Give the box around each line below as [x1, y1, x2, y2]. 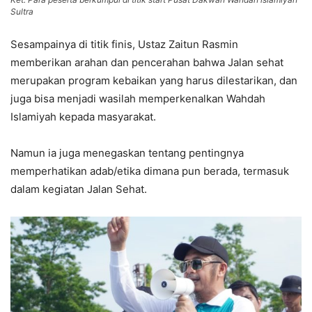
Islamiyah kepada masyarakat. [10, 109, 156, 123]
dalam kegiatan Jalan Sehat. [10, 182, 147, 196]
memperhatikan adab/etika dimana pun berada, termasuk [10, 164, 289, 178]
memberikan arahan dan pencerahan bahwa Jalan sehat [10, 55, 283, 69]
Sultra [10, 6, 33, 17]
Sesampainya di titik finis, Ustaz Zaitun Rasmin [10, 37, 238, 51]
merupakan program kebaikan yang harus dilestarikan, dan [10, 73, 297, 87]
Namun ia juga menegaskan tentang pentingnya [10, 146, 244, 159]
